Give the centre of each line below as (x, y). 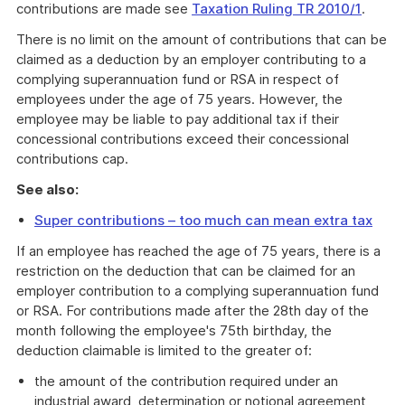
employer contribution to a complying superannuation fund (198, 291)
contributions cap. (72, 159)
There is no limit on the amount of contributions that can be (202, 39)
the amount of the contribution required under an (186, 381)
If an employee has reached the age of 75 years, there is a (198, 251)
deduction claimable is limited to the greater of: (164, 350)
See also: (47, 189)
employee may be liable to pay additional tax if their (178, 119)
